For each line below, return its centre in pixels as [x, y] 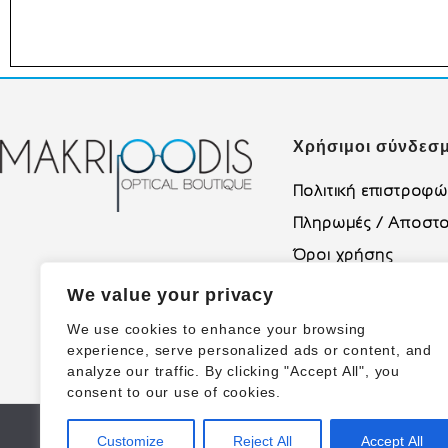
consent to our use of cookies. [174, 392]
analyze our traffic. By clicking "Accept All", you [233, 371]
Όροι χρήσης [342, 254]
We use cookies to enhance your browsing [217, 329]
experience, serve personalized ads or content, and [249, 350]
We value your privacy [170, 295]
